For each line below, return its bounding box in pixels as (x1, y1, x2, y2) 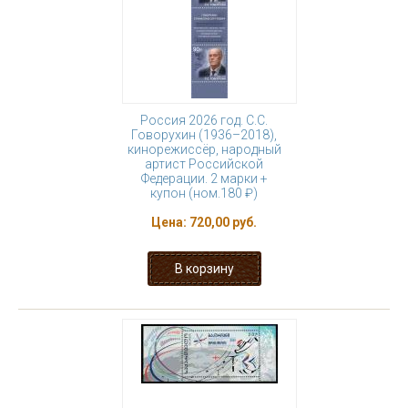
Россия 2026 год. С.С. (140, 113, 268, 127)
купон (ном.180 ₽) (150, 186, 258, 200)
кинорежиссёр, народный (127, 142, 281, 157)
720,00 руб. (189, 215, 257, 229)
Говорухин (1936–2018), (131, 127, 277, 142)
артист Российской (145, 157, 263, 171)
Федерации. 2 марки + (140, 171, 268, 186)
